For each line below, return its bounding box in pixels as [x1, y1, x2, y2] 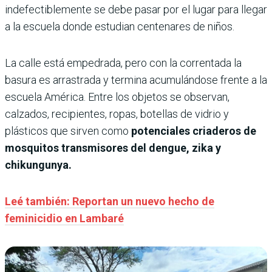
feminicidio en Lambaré [5, 212, 124, 225]
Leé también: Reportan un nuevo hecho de [5, 195, 214, 208]
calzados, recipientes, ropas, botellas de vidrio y [5, 107, 229, 120]
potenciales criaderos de [131, 124, 256, 137]
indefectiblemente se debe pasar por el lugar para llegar [5, 3, 267, 16]
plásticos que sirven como [5, 124, 131, 137]
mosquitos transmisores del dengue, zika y [5, 141, 221, 154]
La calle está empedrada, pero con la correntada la [5, 56, 242, 69]
